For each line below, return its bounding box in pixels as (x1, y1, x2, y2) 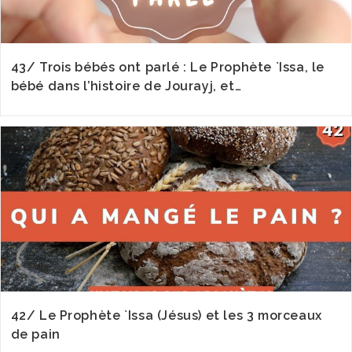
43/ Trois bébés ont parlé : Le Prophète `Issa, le (10, 60, 324, 75)
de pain (10, 327, 60, 342)
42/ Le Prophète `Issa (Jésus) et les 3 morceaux (10, 308, 322, 323)
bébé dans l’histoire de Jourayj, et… (10, 79, 242, 93)
